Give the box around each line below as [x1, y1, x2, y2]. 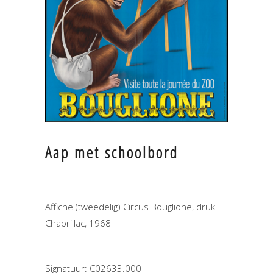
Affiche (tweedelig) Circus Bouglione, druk [45, 200, 215, 213]
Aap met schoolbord [45, 141, 179, 163]
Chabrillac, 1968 [45, 216, 111, 229]
